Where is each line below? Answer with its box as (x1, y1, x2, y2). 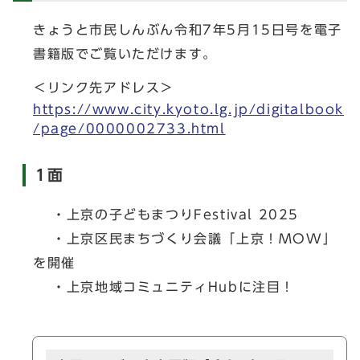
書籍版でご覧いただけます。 (33, 47, 217, 60)
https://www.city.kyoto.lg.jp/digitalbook (33, 103, 345, 116)
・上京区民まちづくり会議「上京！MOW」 (33, 232, 337, 245)
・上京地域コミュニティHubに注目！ (33, 280, 295, 293)
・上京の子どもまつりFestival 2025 (33, 208, 299, 221)
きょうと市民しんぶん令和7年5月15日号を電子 (33, 23, 342, 36)
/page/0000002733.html (33, 122, 226, 135)
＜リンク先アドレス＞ (33, 81, 174, 94)
